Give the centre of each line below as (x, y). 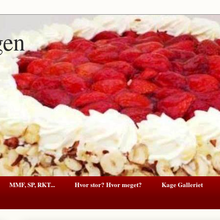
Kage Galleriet (182, 184)
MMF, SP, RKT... (32, 184)
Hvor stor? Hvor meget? (108, 184)
